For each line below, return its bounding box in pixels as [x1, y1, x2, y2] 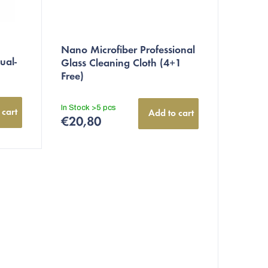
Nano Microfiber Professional [61, 45, 195, 56]
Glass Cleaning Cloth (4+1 [61, 58, 181, 69]
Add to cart [148, 108, 194, 118]
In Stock [61, 103, 92, 112]
